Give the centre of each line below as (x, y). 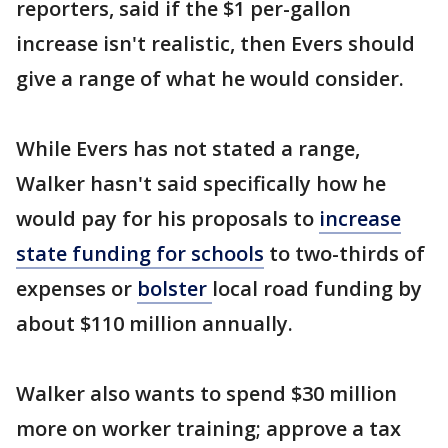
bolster (174, 288)
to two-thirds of (344, 253)
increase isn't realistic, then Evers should (215, 43)
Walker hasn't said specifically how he (201, 183)
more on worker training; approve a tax (208, 428)
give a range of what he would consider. (210, 78)
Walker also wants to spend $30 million (206, 393)
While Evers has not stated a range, (188, 148)
